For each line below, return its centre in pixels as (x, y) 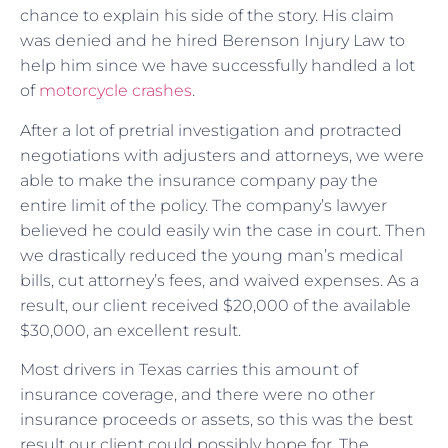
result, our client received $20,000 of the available (215, 305)
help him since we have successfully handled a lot (217, 66)
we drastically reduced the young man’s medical (211, 255)
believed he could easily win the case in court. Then (223, 230)
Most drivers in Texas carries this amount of (189, 370)
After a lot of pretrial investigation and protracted (211, 130)
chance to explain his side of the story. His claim (207, 16)
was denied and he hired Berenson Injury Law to (212, 41)
